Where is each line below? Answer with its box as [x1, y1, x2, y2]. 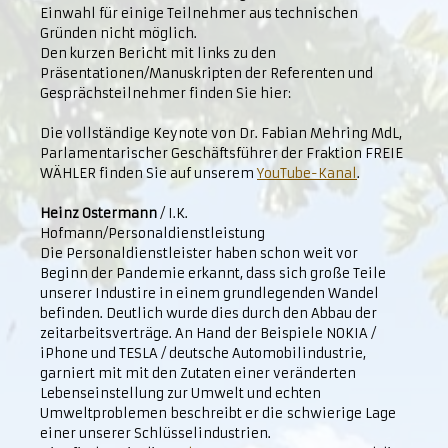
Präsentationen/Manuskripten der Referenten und [40, 65, 373, 82]
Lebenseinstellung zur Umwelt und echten [40, 385, 321, 402]
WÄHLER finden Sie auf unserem [40, 165, 257, 182]
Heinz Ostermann [40, 205, 157, 222]
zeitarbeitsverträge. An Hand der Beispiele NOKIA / [40, 325, 376, 342]
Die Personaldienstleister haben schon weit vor [40, 245, 358, 262]
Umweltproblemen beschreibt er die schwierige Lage [40, 405, 396, 422]
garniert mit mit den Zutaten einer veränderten [40, 365, 356, 382]
